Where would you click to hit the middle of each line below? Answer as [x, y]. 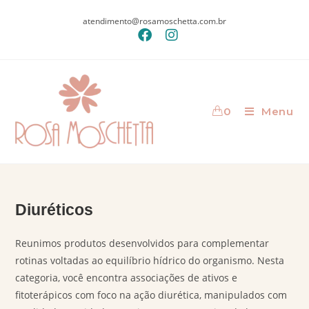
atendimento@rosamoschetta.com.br [154, 21]
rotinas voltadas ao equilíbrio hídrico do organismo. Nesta [150, 260]
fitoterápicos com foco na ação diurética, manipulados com [151, 295]
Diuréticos [54, 210]
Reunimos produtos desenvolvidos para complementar [142, 243]
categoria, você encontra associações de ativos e [127, 278]
